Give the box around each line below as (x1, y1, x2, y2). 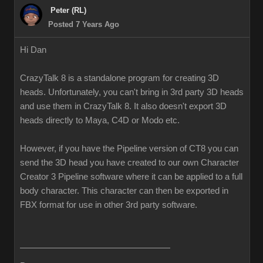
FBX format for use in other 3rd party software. (20, 200, 197, 210)
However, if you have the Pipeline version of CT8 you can (20, 144, 238, 153)
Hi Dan (20, 45, 46, 55)
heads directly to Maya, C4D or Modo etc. (20, 116, 180, 125)
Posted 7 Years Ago (48, 20, 119, 29)
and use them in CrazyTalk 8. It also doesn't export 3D (20, 102, 227, 111)
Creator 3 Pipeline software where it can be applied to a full (20, 172, 242, 181)
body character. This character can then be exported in (20, 186, 228, 195)
